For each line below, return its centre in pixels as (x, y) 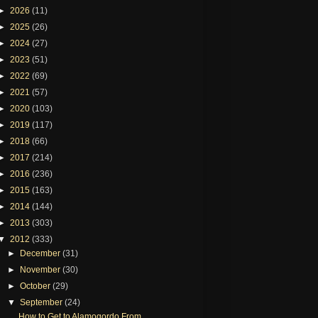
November (42, 269)
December (42, 253)
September (43, 302)
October (37, 286)
